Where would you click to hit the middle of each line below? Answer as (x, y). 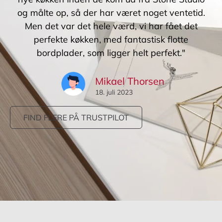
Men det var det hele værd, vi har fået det (111, 26)
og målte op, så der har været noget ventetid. (111, 13)
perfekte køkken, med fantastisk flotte (111, 40)
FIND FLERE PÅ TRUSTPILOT (76, 118)
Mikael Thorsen (130, 81)
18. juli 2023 (114, 92)
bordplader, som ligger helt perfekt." (111, 53)
